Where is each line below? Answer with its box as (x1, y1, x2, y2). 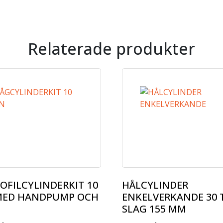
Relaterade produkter (28, 38, 195, 59)
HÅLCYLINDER (121, 178, 188, 192)
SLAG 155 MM (121, 202, 186, 216)
